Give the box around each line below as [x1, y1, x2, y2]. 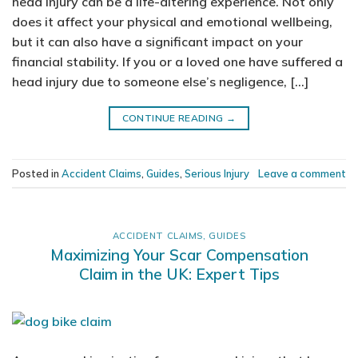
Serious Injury [185, 166, 249, 180]
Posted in [12, 166, 62, 180]
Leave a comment [258, 166, 346, 180]
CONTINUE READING [121, 112, 226, 125]
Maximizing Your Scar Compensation [50, 245, 308, 265]
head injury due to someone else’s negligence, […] [12, 74, 308, 90]
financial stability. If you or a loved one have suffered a [12, 54, 343, 70]
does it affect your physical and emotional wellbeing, [12, 14, 332, 30]
